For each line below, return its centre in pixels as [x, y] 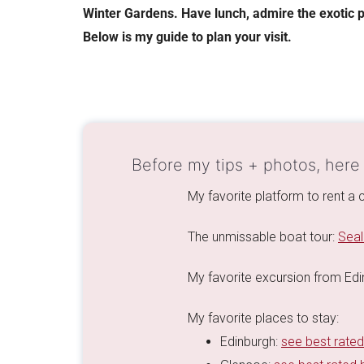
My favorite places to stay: [263, 318]
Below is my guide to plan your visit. [187, 37]
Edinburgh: [251, 342]
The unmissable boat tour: [263, 237]
